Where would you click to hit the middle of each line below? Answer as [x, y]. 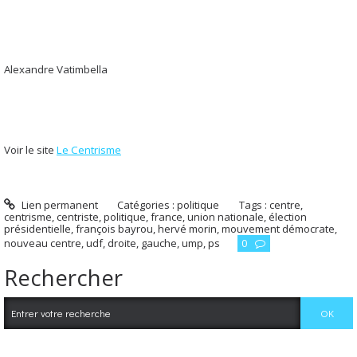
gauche [159, 243]
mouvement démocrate [278, 228]
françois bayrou [114, 228]
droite [122, 243]
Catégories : [147, 204]
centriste [78, 216]
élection [288, 216]
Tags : [255, 204]
